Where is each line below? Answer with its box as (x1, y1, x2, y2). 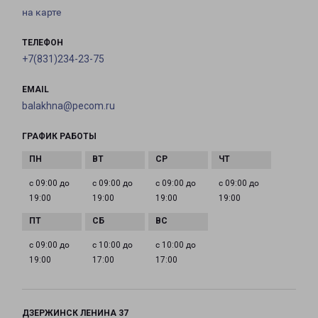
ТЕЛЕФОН (22, 38, 63, 48)
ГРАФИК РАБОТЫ (22, 131, 97, 142)
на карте (22, 6, 61, 18)
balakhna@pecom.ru (22, 100, 115, 112)
